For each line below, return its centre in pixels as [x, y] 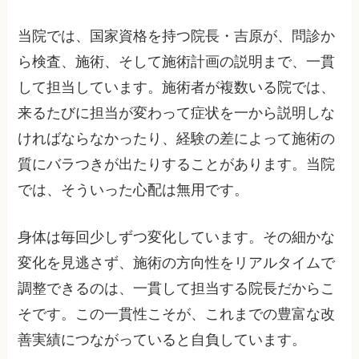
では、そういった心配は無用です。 [133, 190]
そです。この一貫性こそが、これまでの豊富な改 [177, 314]
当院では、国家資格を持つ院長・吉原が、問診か [177, 36]
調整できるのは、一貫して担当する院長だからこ [177, 288]
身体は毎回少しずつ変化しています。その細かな [177, 237]
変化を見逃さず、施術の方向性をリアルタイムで [177, 262]
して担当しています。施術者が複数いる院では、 [177, 87]
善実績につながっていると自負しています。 [162, 339]
